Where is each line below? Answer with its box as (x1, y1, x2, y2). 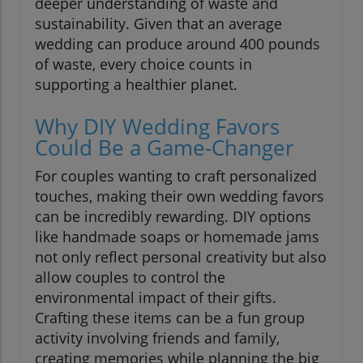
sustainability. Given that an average (35, 14, 282, 34)
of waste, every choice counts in (35, 54, 252, 75)
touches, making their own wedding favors (35, 186, 324, 207)
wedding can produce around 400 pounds (35, 34, 320, 54)
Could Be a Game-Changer (35, 133, 294, 163)
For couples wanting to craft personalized (35, 166, 317, 186)
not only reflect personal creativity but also (35, 247, 327, 267)
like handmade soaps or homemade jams (35, 227, 319, 247)
